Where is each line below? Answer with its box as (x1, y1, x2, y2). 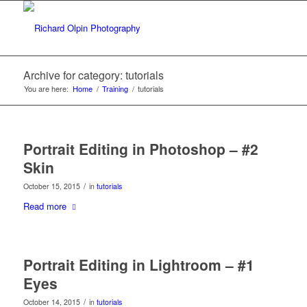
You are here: (23, 83, 69, 94)
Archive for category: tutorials (23, 67, 164, 83)
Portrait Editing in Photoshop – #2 (23, 138, 258, 159)
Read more (23, 199, 66, 212)
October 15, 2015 (23, 181, 80, 191)
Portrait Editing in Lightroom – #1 (23, 254, 254, 275)
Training (101, 83, 128, 94)
